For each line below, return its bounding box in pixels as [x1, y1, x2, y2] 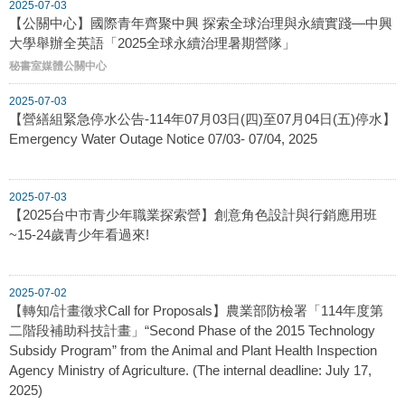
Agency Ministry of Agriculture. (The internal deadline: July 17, [9, 362, 372, 378]
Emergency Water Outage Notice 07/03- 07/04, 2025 [9, 130, 317, 146]
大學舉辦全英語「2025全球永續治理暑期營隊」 [9, 34, 296, 51]
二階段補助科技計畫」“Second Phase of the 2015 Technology [9, 322, 375, 338]
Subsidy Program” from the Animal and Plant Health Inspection [9, 342, 377, 358]
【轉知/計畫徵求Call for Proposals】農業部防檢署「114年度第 [9, 302, 383, 318]
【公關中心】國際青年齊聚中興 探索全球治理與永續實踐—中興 [9, 14, 392, 31]
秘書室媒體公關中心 [9, 59, 107, 72]
